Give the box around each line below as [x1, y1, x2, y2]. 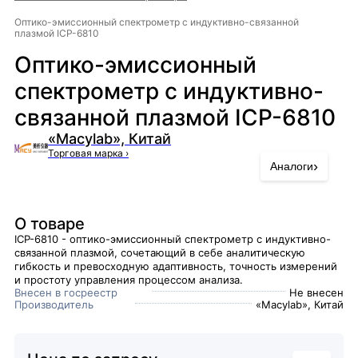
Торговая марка [48, 147, 125, 159]
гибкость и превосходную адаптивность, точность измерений [14, 260, 337, 272]
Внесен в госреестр [14, 286, 117, 299]
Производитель [14, 298, 93, 311]
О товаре [14, 214, 85, 233]
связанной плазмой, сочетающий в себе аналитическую [14, 246, 305, 259]
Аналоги [270, 160, 313, 173]
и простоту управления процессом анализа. [14, 273, 243, 286]
